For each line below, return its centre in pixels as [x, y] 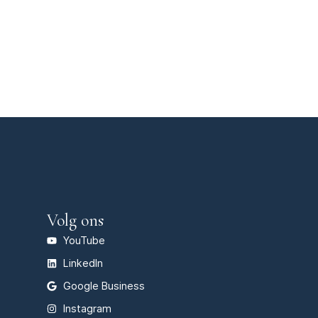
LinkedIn [83, 263]
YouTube [84, 241]
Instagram [87, 309]
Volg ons [75, 221]
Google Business [104, 286]
